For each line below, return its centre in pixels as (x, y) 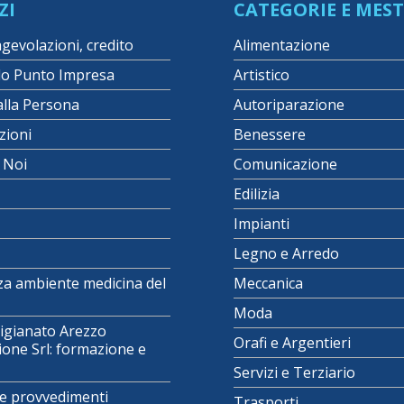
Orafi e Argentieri (292, 342)
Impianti (262, 223)
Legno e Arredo (286, 253)
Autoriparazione (289, 104)
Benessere (270, 134)
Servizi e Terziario (294, 372)
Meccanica (268, 283)
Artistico (262, 74)
